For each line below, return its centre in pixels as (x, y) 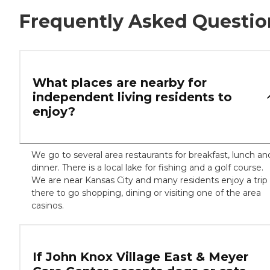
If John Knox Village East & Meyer (140, 257)
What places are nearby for (120, 83)
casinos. (48, 206)
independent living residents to (132, 97)
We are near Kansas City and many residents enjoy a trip (149, 181)
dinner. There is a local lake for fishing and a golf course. (147, 168)
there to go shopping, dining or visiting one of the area (146, 193)
